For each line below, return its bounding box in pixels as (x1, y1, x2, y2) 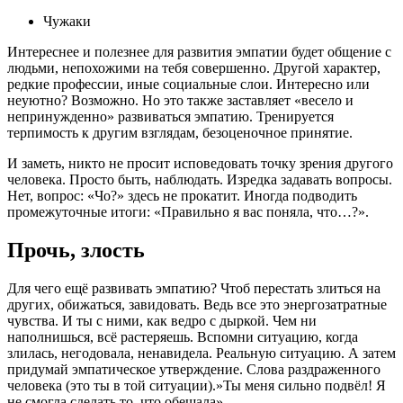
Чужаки (43, 13, 91, 30)
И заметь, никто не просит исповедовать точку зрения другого (7, 156, 393, 172)
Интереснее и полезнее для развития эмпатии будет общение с (7, 44, 391, 60)
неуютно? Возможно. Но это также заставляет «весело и (7, 93, 354, 109)
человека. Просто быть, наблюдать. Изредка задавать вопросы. (7, 172, 392, 188)
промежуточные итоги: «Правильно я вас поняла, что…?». (7, 204, 369, 220)
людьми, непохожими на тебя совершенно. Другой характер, (7, 60, 381, 76)
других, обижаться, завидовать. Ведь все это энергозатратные (7, 297, 387, 313)
